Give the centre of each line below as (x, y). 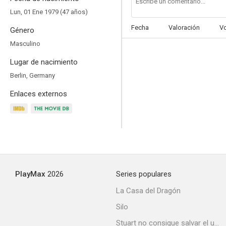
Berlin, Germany (33, 75)
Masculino (25, 44)
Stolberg (176, 58)
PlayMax (30, 174)
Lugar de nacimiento (44, 62)
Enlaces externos (39, 94)
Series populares (144, 174)
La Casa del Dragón (148, 191)
